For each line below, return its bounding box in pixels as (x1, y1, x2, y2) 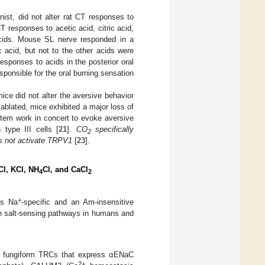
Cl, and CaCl (43, 164, 88, 174)
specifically (91, 124, 134, 134)
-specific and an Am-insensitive (21, 197, 134, 206)
